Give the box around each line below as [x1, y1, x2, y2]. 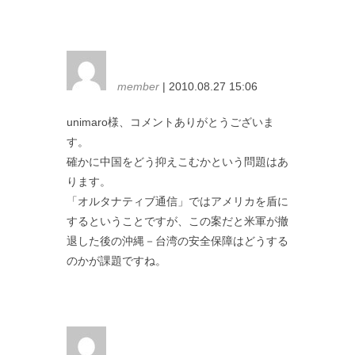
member [117, 79, 159, 93]
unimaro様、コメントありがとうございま [67, 115, 274, 128]
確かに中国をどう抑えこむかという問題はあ [67, 155, 288, 168]
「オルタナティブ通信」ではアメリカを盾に [67, 194, 288, 208]
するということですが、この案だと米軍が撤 [67, 214, 288, 227]
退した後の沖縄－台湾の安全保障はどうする [67, 234, 288, 247]
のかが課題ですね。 [67, 254, 166, 267]
